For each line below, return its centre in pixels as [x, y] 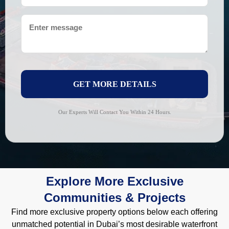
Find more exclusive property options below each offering [114, 212]
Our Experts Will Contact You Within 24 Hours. [114, 112]
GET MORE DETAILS [114, 84]
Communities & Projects [114, 198]
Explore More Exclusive [114, 181]
